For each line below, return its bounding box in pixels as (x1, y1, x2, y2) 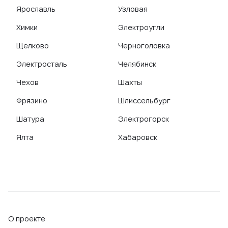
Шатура (16, 114, 44, 124)
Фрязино (16, 96, 47, 105)
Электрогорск (118, 114, 169, 124)
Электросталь (16, 59, 67, 69)
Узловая (118, 4, 148, 14)
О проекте (8, 214, 45, 223)
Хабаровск (118, 132, 157, 142)
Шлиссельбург (118, 96, 170, 105)
